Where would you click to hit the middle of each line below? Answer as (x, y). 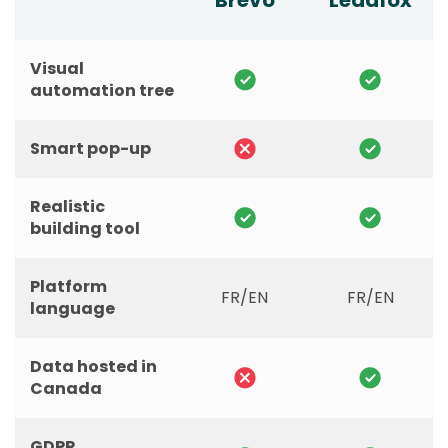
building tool (85, 229)
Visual (57, 69)
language (72, 309)
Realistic (67, 207)
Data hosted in (93, 367)
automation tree (102, 91)
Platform (68, 287)
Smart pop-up (90, 149)
